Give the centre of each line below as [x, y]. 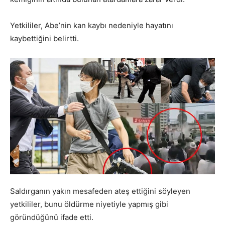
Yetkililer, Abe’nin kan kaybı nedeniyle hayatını [92, 26]
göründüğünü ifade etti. [52, 217]
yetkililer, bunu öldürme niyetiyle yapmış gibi [89, 204]
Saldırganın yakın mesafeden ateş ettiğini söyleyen [100, 191]
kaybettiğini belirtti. [44, 39]
